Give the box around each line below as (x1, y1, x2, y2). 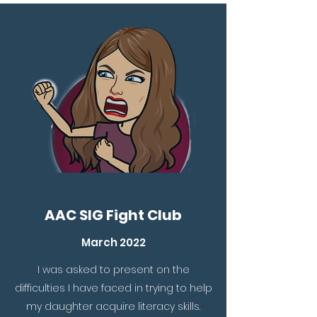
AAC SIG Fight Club (45, 205, 182, 225)
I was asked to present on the (37, 263, 190, 277)
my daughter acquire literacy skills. (26, 299, 200, 313)
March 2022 (81, 235, 146, 250)
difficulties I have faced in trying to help (14, 281, 212, 295)
